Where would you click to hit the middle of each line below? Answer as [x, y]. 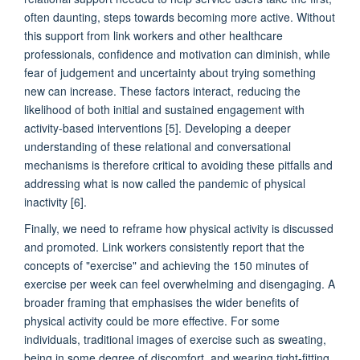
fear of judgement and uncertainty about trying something [170, 72]
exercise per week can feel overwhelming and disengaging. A [180, 283]
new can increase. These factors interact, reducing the [162, 90]
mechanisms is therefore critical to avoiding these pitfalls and [178, 164]
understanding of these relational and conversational [157, 146]
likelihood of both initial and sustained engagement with [164, 109]
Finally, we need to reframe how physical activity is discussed [179, 228]
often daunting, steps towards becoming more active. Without [180, 16]
